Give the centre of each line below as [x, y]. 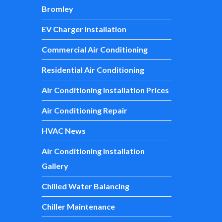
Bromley [57, 9]
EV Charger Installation [84, 29]
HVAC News [63, 131]
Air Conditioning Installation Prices [105, 90]
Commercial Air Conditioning [94, 49]
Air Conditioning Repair [84, 110]
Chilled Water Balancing [85, 186]
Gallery [55, 166]
